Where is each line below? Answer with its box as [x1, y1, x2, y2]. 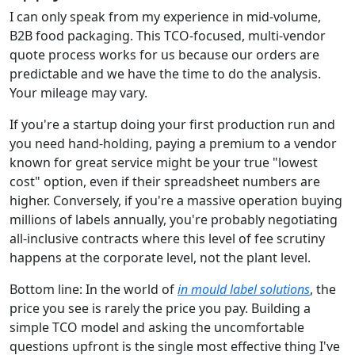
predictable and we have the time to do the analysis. [10, 65, 321, 82]
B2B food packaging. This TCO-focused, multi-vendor [10, 27, 326, 44]
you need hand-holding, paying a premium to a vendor [10, 135, 337, 152]
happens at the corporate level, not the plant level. [10, 249, 311, 266]
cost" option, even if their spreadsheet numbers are [10, 173, 320, 190]
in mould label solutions [177, 281, 310, 298]
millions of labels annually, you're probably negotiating [10, 211, 338, 228]
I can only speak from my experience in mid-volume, [10, 8, 321, 25]
